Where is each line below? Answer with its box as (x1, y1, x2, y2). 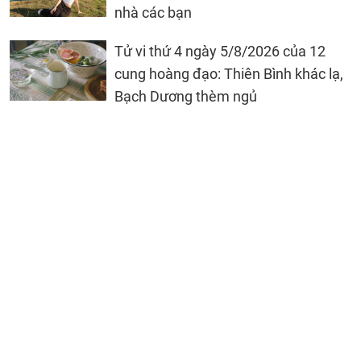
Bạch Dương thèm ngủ (114, 88, 257, 106)
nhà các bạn (114, 4, 192, 22)
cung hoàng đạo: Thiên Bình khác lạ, (114, 65, 343, 83)
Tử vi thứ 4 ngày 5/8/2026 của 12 (114, 43, 326, 60)
